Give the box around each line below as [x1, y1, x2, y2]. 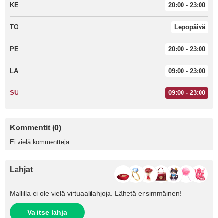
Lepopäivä [174, 23, 205, 31]
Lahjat [10, 165, 33, 174]
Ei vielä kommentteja [10, 138, 69, 145]
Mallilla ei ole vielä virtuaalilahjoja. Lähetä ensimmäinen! [10, 189, 182, 197]
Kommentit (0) [10, 124, 61, 132]
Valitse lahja [27, 208, 67, 216]
